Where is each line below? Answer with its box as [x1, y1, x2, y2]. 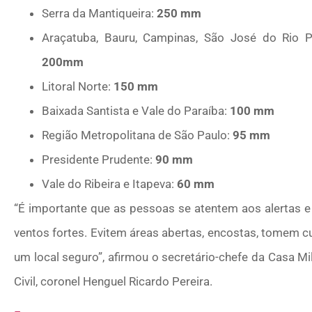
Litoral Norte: [42, 79, 114, 93]
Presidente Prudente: [42, 152, 153, 166]
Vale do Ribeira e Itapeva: [42, 176, 177, 191]
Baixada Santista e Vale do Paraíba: [42, 103, 230, 118]
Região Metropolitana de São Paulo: [42, 127, 233, 142]
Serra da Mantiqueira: [42, 6, 157, 20]
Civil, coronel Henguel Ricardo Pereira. [14, 274, 212, 288]
